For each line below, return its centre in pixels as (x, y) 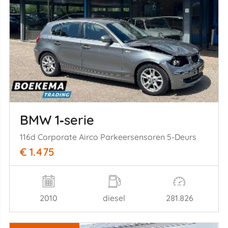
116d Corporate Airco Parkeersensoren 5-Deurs (108, 137)
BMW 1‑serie (57, 120)
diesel (114, 198)
